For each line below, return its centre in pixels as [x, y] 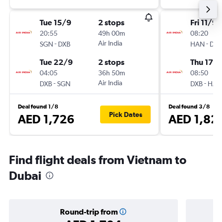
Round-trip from [89, 212]
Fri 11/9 [204, 22]
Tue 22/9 [56, 62]
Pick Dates [125, 114]
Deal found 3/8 [189, 107]
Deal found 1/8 [38, 107]
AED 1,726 [46, 119]
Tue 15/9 [55, 22]
